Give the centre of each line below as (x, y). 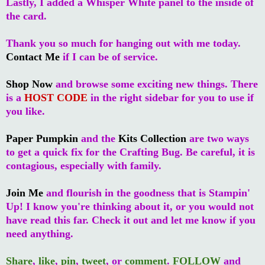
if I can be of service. (109, 56)
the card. (26, 16)
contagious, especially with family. (84, 165)
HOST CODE (56, 97)
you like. (25, 111)
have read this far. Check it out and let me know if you (131, 220)
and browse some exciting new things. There (155, 84)
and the (98, 138)
